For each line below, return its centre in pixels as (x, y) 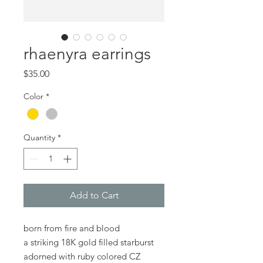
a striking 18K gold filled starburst (89, 242)
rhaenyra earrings (87, 53)
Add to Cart (94, 195)
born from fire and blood (72, 228)
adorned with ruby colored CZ (82, 256)
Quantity (39, 137)
